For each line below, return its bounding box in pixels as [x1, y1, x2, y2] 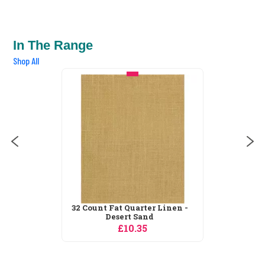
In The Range [13, 37, 93, 53]
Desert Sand [105, 211, 154, 222]
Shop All [13, 54, 39, 66]
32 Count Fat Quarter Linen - [71, 202, 188, 213]
